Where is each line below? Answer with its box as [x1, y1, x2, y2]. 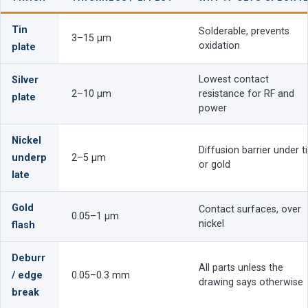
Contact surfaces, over [199, 203, 301, 215]
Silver [12, 74, 38, 86]
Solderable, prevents [199, 25, 289, 37]
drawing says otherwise [199, 276, 303, 288]
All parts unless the [199, 261, 283, 274]
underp [12, 151, 47, 164]
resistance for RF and [199, 87, 294, 100]
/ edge [12, 269, 43, 281]
